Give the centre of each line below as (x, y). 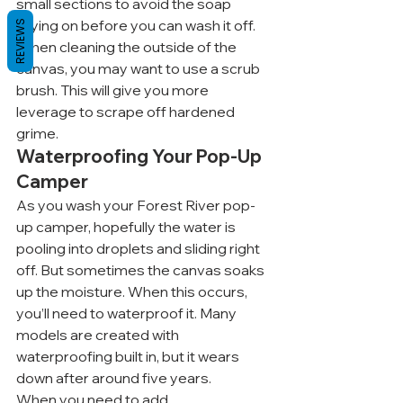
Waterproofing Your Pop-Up (141, 156)
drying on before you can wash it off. (137, 25)
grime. (37, 133)
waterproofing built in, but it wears (129, 356)
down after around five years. (114, 378)
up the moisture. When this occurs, (133, 291)
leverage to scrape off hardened (127, 112)
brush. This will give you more (114, 90)
